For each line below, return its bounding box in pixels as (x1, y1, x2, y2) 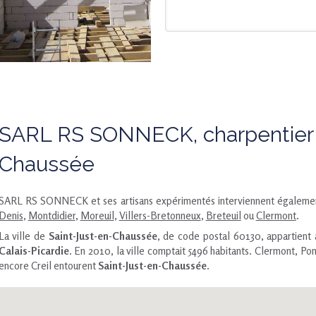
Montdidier (28, 209, 75, 222)
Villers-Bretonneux (119, 209, 201, 222)
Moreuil (80, 209, 114, 222)
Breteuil (205, 209, 241, 222)
